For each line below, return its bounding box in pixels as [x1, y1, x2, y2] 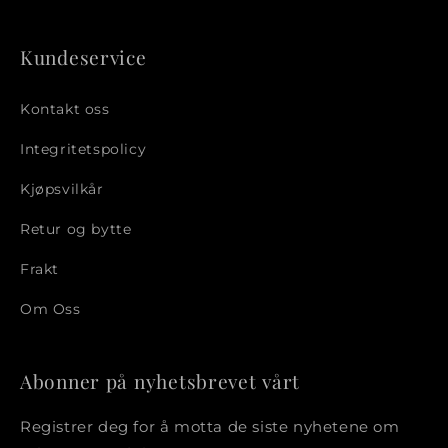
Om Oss [20, 299, 81, 318]
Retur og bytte [20, 219, 132, 238]
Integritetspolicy [20, 139, 147, 158]
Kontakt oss [20, 99, 110, 118]
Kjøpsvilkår [20, 179, 104, 198]
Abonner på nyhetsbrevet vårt [20, 368, 301, 394]
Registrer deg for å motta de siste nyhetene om [20, 417, 400, 436]
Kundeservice [20, 44, 147, 70]
